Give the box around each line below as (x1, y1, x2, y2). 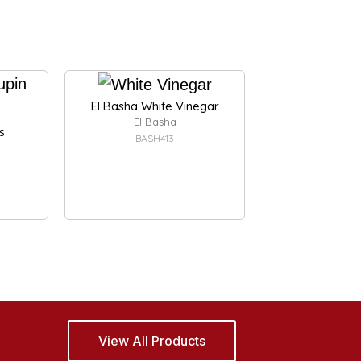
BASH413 (135, 131, 174, 144)
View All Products (98, 333, 206, 349)
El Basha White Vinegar (90, 98, 219, 114)
